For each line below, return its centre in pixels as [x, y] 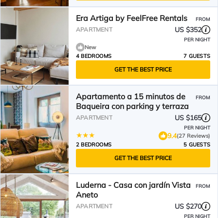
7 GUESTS [197, 56]
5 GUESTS [197, 145]
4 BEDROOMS [94, 56]
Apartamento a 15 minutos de [131, 96]
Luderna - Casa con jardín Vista [133, 185]
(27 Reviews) [193, 136]
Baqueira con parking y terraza [132, 106]
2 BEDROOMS [94, 145]
